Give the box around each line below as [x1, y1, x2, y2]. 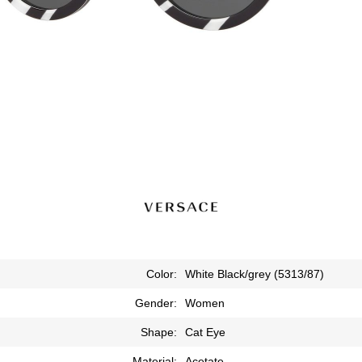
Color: [146, 267, 177, 280]
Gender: [135, 296, 177, 309]
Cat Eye [185, 325, 225, 339]
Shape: [141, 325, 177, 339]
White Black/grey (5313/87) [185, 267, 324, 280]
